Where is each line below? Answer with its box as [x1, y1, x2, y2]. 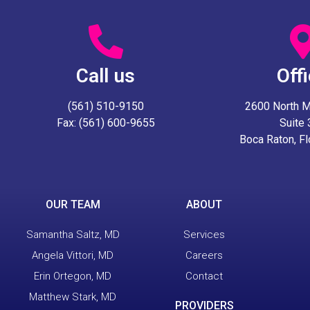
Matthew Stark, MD [29, 291, 116, 304]
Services [183, 228, 225, 241]
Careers [185, 249, 223, 262]
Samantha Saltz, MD [26, 228, 120, 241]
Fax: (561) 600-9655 [56, 116, 155, 130]
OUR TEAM [45, 198, 100, 212]
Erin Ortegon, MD [34, 270, 111, 283]
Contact [185, 270, 223, 283]
